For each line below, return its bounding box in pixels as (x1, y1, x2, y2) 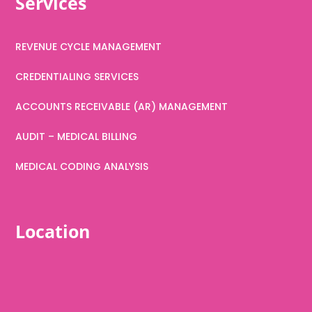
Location (15, 219, 91, 243)
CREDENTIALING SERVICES (15, 69, 139, 84)
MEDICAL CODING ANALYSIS (15, 159, 149, 173)
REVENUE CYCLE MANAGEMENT (15, 39, 162, 54)
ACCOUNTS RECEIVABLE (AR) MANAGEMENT (15, 99, 228, 114)
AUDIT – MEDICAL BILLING (15, 129, 138, 143)
